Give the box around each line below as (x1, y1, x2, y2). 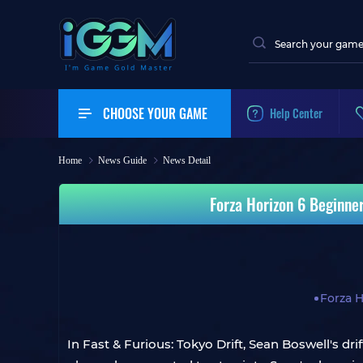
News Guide (98, 155, 147, 166)
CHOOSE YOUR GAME (103, 104, 207, 123)
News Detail (163, 155, 211, 166)
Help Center (270, 105, 322, 122)
